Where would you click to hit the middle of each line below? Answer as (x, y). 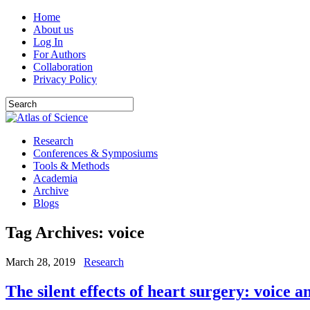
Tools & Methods (71, 166)
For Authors (60, 54)
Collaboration (63, 67)
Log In (48, 42)
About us (53, 29)
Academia (55, 178)
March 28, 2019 (40, 262)
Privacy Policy (65, 79)
